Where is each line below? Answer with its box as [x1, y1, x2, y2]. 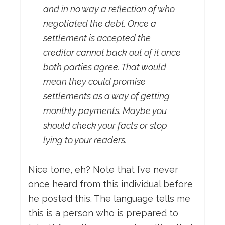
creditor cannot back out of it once [43, 47, 181, 58]
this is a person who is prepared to [28, 208, 178, 219]
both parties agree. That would [43, 62, 166, 73]
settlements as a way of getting [43, 91, 170, 102]
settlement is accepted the [43, 33, 151, 44]
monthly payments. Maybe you [43, 105, 167, 117]
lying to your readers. [43, 135, 127, 146]
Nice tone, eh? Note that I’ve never [28, 164, 178, 175]
